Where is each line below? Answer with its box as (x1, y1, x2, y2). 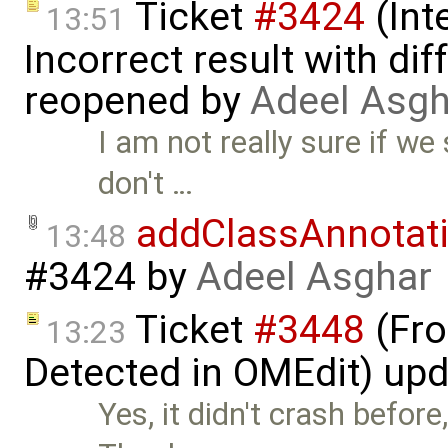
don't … (98, 165, 194, 203)
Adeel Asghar (196, 254, 432, 301)
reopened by (24, 78, 250, 125)
